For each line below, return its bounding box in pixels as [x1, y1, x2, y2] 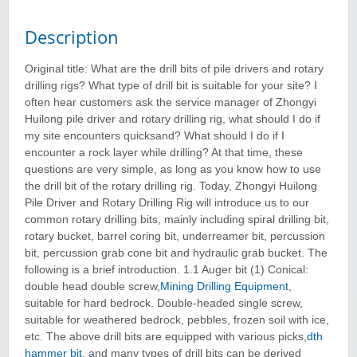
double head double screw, [25, 280, 160, 292]
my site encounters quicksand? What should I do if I [25, 129, 284, 142]
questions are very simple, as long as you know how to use [25, 163, 321, 175]
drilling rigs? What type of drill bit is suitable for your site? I [25, 79, 317, 92]
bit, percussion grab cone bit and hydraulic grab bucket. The [25, 246, 328, 259]
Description [25, 25, 119, 49]
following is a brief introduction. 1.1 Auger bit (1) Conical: [25, 263, 308, 276]
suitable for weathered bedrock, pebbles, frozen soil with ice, [25, 313, 329, 326]
